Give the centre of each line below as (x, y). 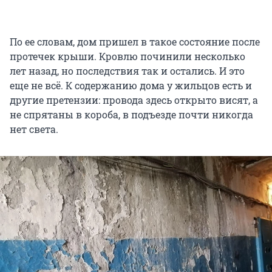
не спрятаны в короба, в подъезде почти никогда (131, 115)
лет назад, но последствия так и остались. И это (127, 71)
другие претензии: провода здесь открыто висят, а (134, 100)
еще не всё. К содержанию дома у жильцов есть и (131, 86)
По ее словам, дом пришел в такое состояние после (135, 42)
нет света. (34, 129)
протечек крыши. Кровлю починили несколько (127, 56)
